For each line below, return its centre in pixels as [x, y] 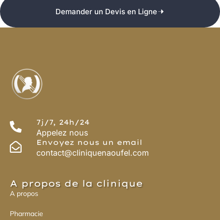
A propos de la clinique [76, 183]
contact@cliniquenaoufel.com [93, 152]
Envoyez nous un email [89, 142]
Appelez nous [62, 132]
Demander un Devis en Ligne [106, 11]
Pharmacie [27, 213]
